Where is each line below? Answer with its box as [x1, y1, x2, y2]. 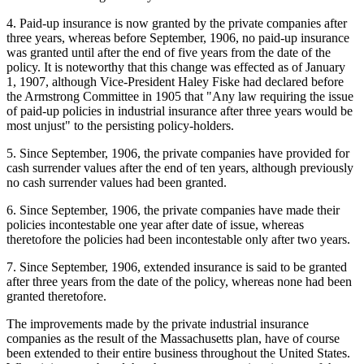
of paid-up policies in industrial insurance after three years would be [6, 103, 353, 118]
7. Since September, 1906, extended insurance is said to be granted [6, 259, 347, 274]
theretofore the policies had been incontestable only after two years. [6, 232, 350, 246]
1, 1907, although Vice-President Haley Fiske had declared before [6, 74, 344, 89]
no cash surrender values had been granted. [6, 175, 227, 189]
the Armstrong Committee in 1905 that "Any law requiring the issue [6, 89, 353, 103]
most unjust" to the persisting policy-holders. [6, 118, 234, 132]
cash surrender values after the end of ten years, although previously [6, 160, 353, 175]
